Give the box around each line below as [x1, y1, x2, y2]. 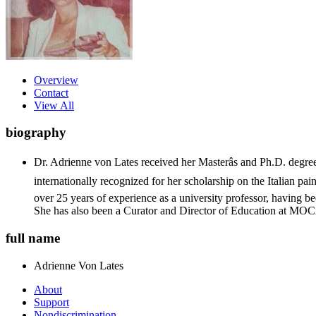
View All [34, 99, 74, 111]
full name [6, 230, 60, 245]
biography [6, 125, 66, 140]
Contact [34, 86, 68, 99]
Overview [34, 73, 78, 86]
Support [34, 296, 69, 308]
